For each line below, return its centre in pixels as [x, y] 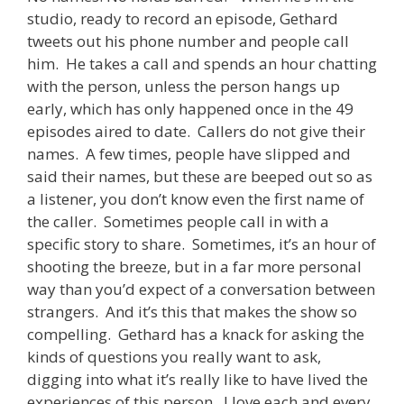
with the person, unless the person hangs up [184, 86]
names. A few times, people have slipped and [189, 153]
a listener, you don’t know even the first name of [196, 198]
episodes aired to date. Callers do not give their [196, 131]
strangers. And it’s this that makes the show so [192, 311]
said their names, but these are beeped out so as [200, 176]
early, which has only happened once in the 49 [190, 108]
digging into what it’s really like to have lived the [197, 379]
